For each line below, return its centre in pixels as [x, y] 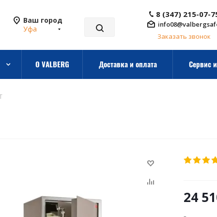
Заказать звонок [184, 36]
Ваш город [43, 20]
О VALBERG [52, 64]
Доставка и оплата [128, 64]
